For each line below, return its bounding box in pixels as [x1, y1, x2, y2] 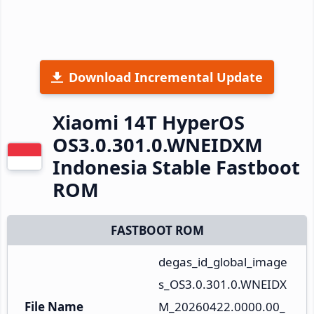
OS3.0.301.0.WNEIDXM [53, 131, 263, 158]
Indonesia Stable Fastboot [53, 153, 300, 180]
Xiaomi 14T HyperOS [53, 109, 245, 135]
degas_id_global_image [158, 253, 287, 270]
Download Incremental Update [69, 68, 263, 86]
